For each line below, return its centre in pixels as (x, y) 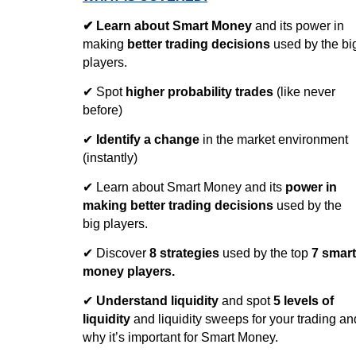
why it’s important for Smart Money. (180, 337)
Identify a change (147, 139)
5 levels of (303, 300)
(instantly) (110, 157)
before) (102, 110)
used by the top (265, 253)
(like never (304, 91)
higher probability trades (199, 91)
